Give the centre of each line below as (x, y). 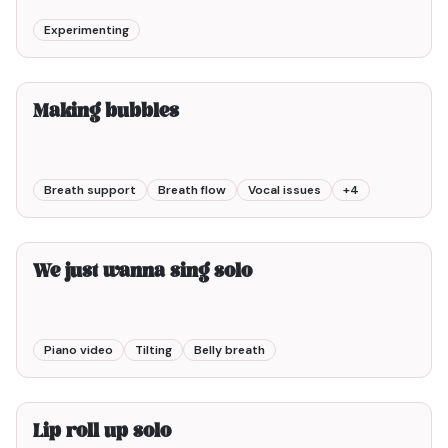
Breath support (90, 190)
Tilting (153, 350)
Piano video (78, 350)
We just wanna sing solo (142, 272)
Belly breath (229, 350)
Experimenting (86, 30)
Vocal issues (284, 190)
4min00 (391, 63)
